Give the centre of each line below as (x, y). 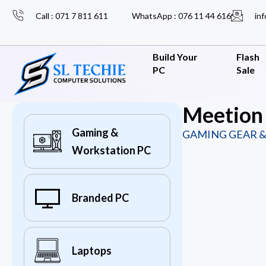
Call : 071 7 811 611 (72, 16)
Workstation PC (111, 151)
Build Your (175, 57)
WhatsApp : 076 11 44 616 (181, 16)
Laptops (92, 251)
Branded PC (100, 198)
